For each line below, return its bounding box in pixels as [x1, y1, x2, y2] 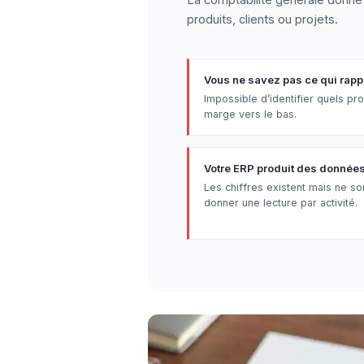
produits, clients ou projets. [187, 12, 338, 26]
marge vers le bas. [204, 108, 297, 120]
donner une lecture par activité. [204, 197, 357, 209]
